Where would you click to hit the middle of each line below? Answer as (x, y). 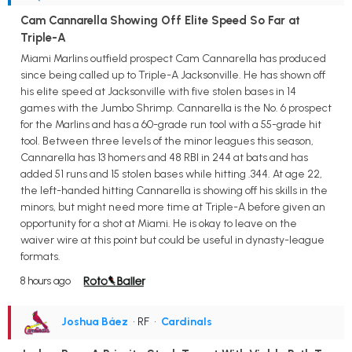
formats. (40, 256)
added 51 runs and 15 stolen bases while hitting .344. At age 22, (171, 174)
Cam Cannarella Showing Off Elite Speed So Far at (160, 20)
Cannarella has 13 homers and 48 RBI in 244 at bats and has (164, 157)
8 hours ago (46, 280)
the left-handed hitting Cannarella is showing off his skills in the (174, 190)
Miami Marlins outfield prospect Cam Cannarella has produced (173, 58)
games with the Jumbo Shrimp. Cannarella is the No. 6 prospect (176, 108)
